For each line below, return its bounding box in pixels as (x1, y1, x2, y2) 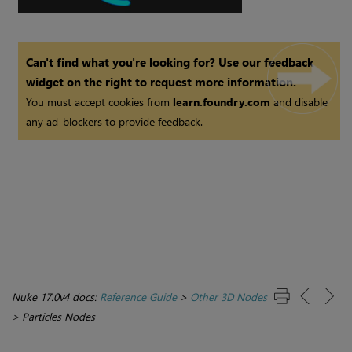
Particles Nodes (22, 308, 95, 324)
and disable (270, 93, 328, 109)
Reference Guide (100, 288, 177, 304)
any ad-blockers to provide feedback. (26, 113, 203, 129)
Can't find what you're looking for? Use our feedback (26, 53, 314, 70)
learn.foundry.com (173, 93, 271, 109)
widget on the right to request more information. (26, 73, 297, 90)
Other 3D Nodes (190, 288, 267, 304)
